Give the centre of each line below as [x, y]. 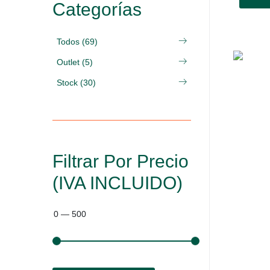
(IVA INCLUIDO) [118, 183]
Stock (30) [76, 83]
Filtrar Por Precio [121, 161]
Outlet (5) [75, 62]
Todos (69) [77, 42]
